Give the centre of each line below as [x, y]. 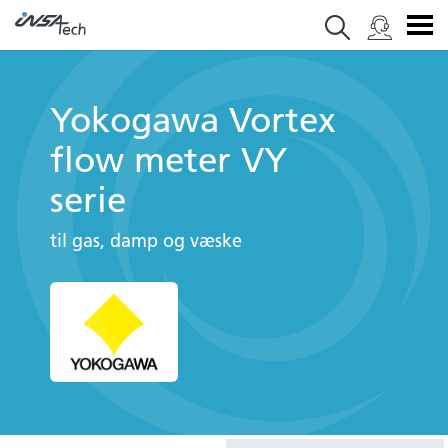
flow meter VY [168, 160]
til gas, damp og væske [146, 240]
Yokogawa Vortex [193, 120]
